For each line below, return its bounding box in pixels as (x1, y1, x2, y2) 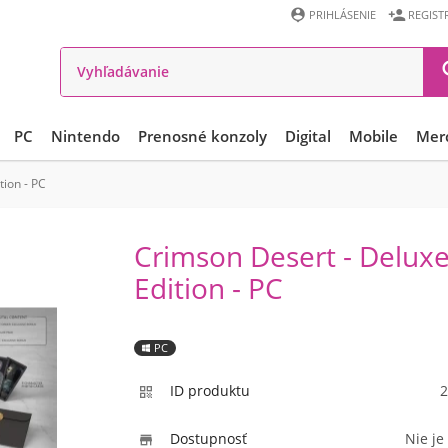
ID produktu (170, 381, 250, 400)
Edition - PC (134, 269, 283, 307)
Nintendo (50, 126, 120, 146)
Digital (284, 126, 331, 146)
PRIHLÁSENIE (309, 7, 376, 22)
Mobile (348, 126, 398, 146)
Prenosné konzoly (137, 126, 267, 146)
